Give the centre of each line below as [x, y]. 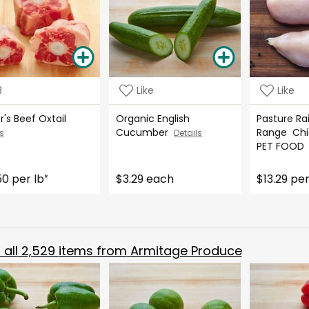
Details [188, 132]
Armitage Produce [186, 250]
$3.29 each [145, 179]
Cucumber [145, 132]
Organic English [153, 118]
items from [92, 250]
